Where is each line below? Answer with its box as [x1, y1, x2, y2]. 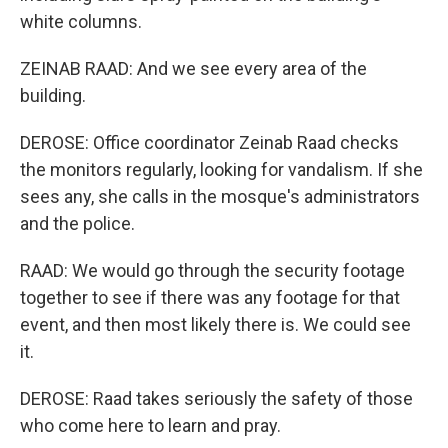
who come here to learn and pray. [20, 415, 281, 436]
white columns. [20, 11, 142, 32]
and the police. [20, 213, 135, 234]
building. [20, 85, 86, 106]
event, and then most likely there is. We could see [20, 314, 411, 335]
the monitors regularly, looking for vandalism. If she [20, 159, 423, 180]
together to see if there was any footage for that [20, 287, 400, 308]
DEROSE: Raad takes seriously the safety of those [20, 388, 413, 409]
